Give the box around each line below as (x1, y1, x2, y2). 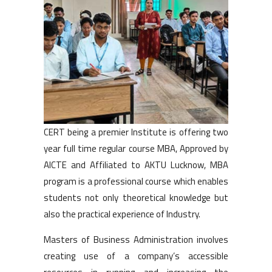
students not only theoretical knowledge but (44, 190, 228, 205)
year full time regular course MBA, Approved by (44, 141, 228, 155)
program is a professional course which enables (44, 174, 228, 188)
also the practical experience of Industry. (44, 206, 200, 221)
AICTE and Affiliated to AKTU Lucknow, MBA (44, 157, 228, 172)
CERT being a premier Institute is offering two (44, 124, 228, 139)
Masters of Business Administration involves (44, 232, 228, 246)
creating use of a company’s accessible (44, 248, 228, 263)
